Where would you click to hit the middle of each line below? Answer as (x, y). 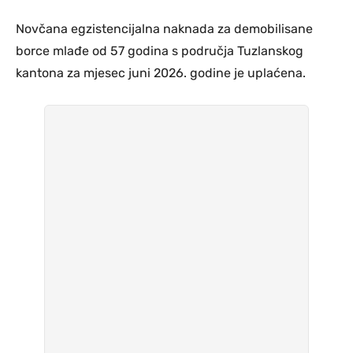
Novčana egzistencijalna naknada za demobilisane (164, 28)
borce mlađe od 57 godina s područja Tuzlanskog (160, 50)
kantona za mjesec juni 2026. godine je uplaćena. (161, 72)
